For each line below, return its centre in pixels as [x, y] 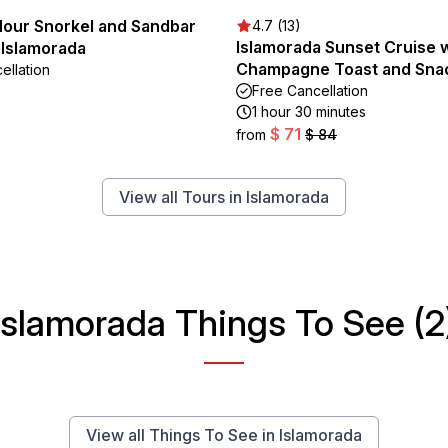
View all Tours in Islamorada [224, 197]
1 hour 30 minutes [309, 111]
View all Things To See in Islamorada [224, 435]
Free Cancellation [310, 90]
